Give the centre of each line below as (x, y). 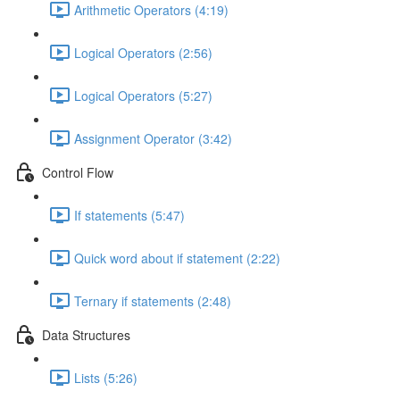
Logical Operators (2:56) (143, 52)
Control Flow (78, 172)
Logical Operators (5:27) (143, 95)
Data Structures (86, 334)
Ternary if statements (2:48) (153, 300)
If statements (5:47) (129, 215)
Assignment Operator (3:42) (153, 138)
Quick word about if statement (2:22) (177, 258)
